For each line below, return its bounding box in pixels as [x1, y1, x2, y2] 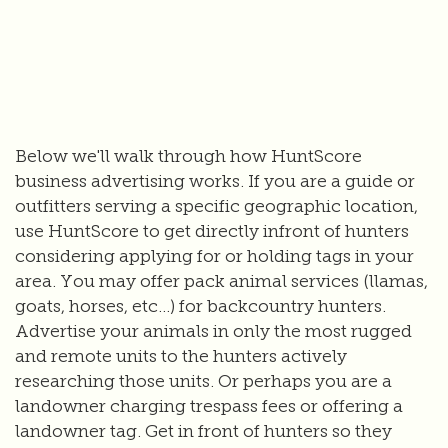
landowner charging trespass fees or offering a [15, 396, 403, 417]
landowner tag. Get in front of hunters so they [15, 421, 392, 442]
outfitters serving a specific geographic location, [15, 196, 418, 217]
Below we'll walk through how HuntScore [15, 146, 362, 167]
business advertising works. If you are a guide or [15, 171, 415, 192]
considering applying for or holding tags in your [15, 246, 414, 267]
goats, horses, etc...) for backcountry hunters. [15, 296, 386, 317]
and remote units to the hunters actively [15, 346, 347, 367]
